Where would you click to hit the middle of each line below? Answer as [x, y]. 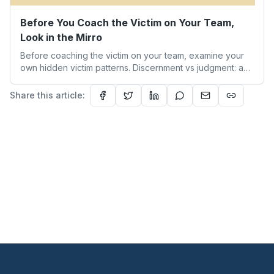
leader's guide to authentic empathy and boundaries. [127, 80]
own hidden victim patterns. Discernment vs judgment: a [132, 67]
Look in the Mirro [61, 37]
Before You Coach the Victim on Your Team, [127, 22]
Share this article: [47, 95]
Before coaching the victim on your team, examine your [132, 55]
